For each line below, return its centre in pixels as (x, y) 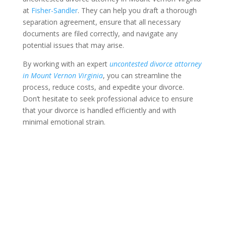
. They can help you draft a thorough (137, 10)
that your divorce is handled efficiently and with (99, 110)
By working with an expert (66, 64)
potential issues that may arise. (73, 45)
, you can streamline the (142, 75)
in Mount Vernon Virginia (63, 75)
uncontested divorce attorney (155, 64)
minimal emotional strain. (64, 122)
